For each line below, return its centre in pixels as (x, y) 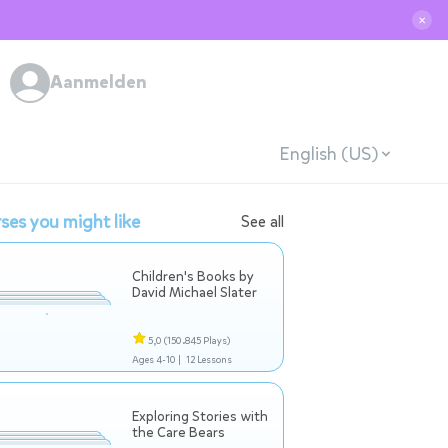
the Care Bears (178, 432)
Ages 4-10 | (156, 359)
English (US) (328, 153)
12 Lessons (208, 359)
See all (262, 221)
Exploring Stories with (200, 416)
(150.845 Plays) (197, 340)
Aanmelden (98, 82)
